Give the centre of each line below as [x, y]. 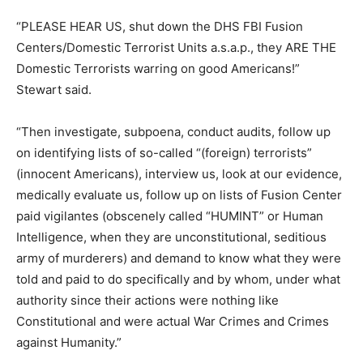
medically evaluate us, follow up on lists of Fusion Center [179, 195]
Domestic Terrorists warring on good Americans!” [158, 69]
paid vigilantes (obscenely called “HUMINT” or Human [170, 216]
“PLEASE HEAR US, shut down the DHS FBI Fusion [160, 27]
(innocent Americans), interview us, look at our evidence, [179, 174]
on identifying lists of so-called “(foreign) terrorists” [164, 153]
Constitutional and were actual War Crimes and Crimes [173, 322]
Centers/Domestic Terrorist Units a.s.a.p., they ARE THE [176, 48]
